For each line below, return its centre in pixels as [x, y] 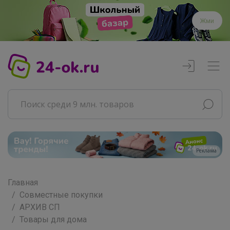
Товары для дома [53, 219]
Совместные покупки [61, 195]
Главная [23, 182]
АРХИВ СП [40, 207]
